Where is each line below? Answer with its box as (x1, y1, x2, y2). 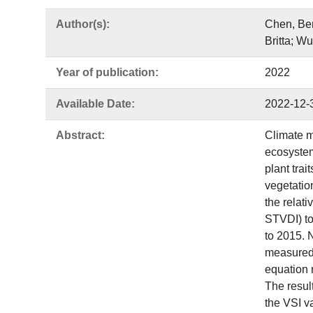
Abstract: (56, 129, 105, 141)
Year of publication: (56, 66, 159, 78)
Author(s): (56, 18, 110, 30)
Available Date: (56, 98, 135, 110)
